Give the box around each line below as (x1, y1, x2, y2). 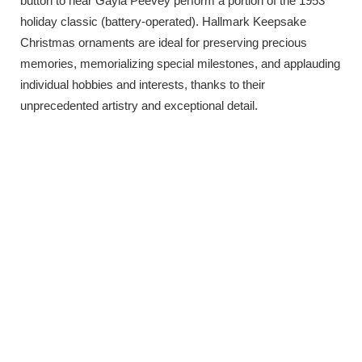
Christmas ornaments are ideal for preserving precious (20, 36, 307, 50)
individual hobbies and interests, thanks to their (20, 78, 265, 92)
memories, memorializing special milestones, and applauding (20, 57, 340, 71)
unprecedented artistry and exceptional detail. (20, 99, 258, 113)
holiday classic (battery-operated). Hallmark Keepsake (20, 15, 306, 29)
